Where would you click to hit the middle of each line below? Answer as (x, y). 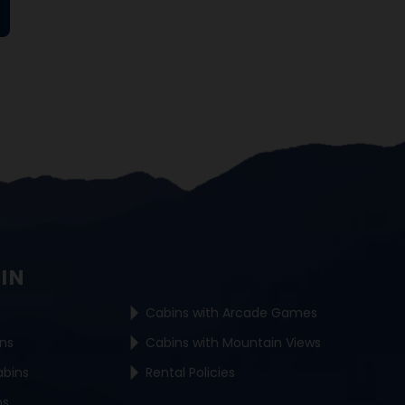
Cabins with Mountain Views (234, 343)
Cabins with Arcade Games (232, 313)
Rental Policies (191, 372)
